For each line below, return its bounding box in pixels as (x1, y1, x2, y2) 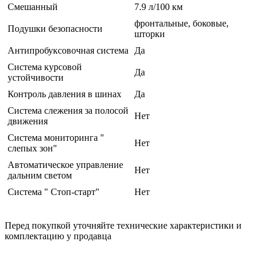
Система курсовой (8, 62, 82, 72)
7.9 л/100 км (134, 2, 183, 12)
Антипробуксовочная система (8, 45, 128, 56)
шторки (134, 29, 165, 39)
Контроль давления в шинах (8, 89, 121, 100)
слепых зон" (8, 143, 57, 154)
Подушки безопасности (8, 24, 103, 34)
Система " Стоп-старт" (8, 187, 100, 197)
